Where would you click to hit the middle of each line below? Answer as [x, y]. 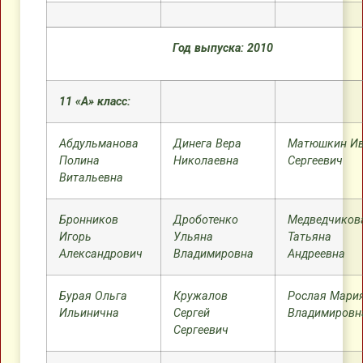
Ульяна [193, 237]
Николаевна [206, 161]
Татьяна [310, 237]
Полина [79, 161]
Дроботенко [206, 220]
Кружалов [201, 296]
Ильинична [89, 313]
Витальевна [91, 178]
